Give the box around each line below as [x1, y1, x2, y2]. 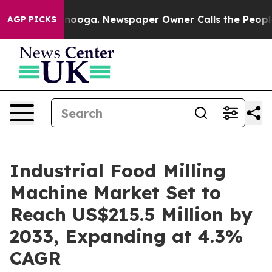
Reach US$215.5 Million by [10, 203, 253, 226]
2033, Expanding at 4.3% [10, 225, 243, 248]
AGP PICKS [7, 14, 56, 25]
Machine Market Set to [10, 181, 221, 204]
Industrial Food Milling [10, 159, 226, 182]
